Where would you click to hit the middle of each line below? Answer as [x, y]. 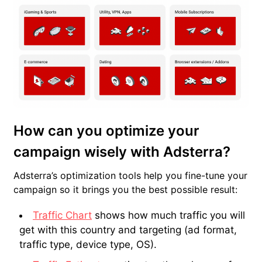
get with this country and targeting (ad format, [128, 230]
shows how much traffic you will [168, 216]
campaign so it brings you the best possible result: [125, 190]
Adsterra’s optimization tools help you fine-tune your [130, 176]
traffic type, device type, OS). [88, 245]
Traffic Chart [62, 216]
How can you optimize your [106, 131]
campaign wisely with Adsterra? [122, 152]
